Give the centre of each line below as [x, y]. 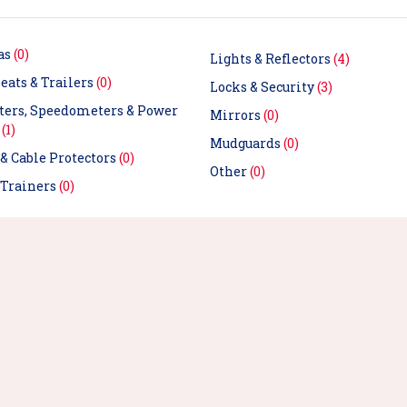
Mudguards [247, 144]
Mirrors [237, 115]
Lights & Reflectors [272, 59]
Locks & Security [263, 87]
